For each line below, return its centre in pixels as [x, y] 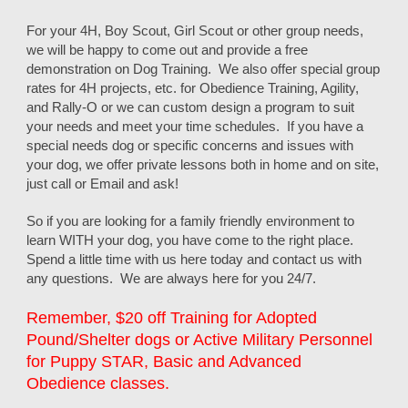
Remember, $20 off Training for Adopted [172, 318]
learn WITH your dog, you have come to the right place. [192, 240]
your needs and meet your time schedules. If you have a [195, 127]
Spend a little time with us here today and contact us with [194, 260]
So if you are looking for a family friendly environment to [191, 221]
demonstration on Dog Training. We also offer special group [204, 69]
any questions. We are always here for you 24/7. [172, 279]
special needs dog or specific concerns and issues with [190, 146]
